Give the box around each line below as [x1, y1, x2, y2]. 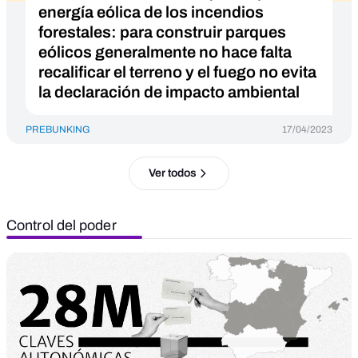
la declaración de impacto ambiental [38, 83, 300, 101]
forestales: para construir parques [38, 23, 286, 41]
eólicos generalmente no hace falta [38, 43, 292, 61]
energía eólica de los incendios [38, 3, 264, 21]
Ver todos [148, 167, 197, 179]
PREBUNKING [26, 124, 90, 135]
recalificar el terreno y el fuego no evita [38, 63, 316, 81]
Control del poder [6, 217, 117, 233]
